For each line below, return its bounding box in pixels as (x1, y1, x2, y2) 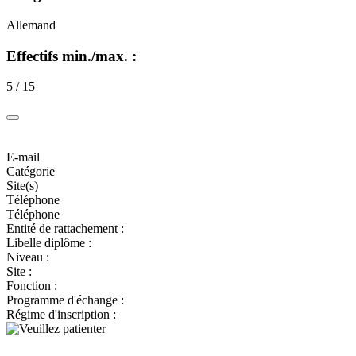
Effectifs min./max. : (6, 47, 137, 64)
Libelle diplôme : (6, 236, 91, 250)
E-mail (6, 150, 40, 164)
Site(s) (6, 179, 38, 193)
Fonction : (6, 279, 57, 293)
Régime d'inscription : (6, 308, 116, 322)
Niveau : (6, 250, 49, 265)
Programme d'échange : (6, 293, 124, 308)
